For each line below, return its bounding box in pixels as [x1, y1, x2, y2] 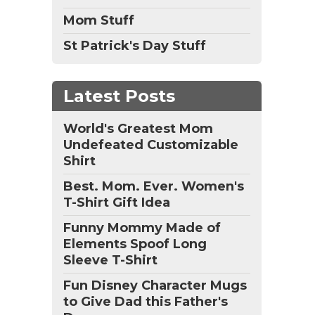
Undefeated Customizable [63, 137, 238, 153]
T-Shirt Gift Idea [63, 195, 170, 210]
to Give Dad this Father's [63, 294, 228, 309]
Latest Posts [63, 86, 175, 106]
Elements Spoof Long [63, 236, 207, 252]
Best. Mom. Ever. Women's [63, 179, 244, 194]
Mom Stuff [63, 13, 134, 28]
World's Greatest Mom [63, 121, 213, 136]
